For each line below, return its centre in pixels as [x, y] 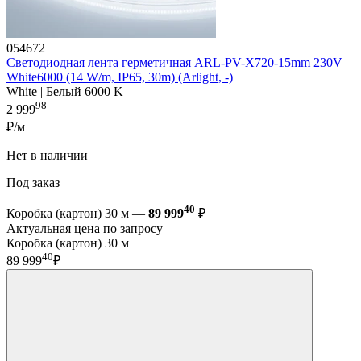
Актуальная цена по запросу [85, 229]
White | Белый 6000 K [65, 92]
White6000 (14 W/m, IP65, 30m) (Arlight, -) [120, 77]
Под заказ [35, 182]
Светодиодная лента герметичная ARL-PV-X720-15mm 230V [174, 63]
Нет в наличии [49, 155]
